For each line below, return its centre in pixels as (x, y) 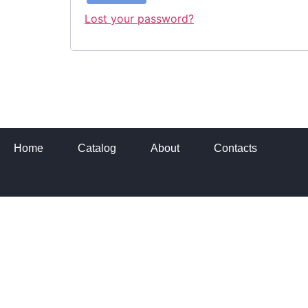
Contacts (235, 148)
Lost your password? (139, 19)
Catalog (97, 148)
